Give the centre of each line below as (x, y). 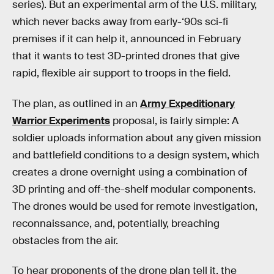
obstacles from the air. (65, 240)
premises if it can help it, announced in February (127, 39)
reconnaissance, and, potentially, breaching (116, 223)
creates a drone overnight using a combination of (130, 172)
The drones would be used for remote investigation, (135, 206)
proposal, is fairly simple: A (174, 120)
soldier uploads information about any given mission (137, 138)
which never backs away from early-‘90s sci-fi (120, 22)
